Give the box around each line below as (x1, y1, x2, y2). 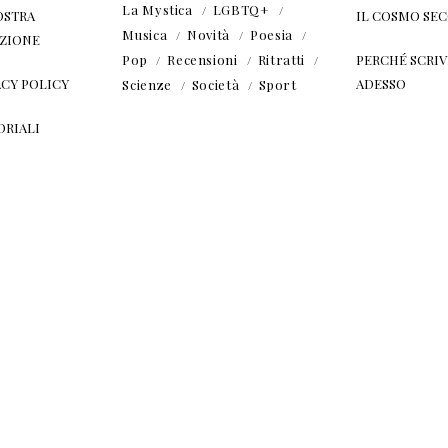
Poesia (250, 25, 293, 43)
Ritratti (257, 50, 305, 68)
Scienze (122, 75, 172, 93)
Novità (187, 25, 231, 43)
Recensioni (167, 50, 238, 68)
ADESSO (355, 74, 406, 92)
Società (191, 75, 240, 93)
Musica (122, 25, 168, 43)
